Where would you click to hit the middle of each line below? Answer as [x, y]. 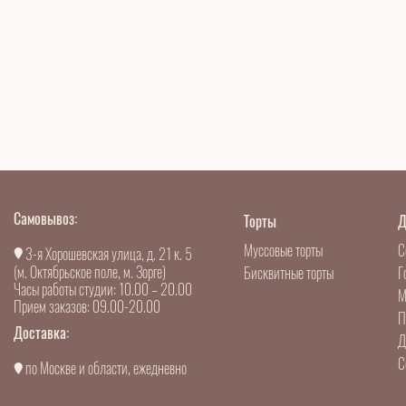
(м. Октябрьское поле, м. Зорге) [90, 273]
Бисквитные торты [289, 273]
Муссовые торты [284, 251]
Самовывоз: [45, 219]
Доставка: [41, 333]
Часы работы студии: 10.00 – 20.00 [103, 290]
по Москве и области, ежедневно [105, 369]
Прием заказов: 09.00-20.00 [87, 307]
